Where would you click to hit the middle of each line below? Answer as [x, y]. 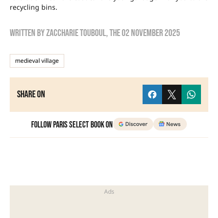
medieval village [37, 61]
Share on [31, 95]
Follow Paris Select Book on [72, 125]
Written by [28, 33]
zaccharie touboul [76, 33]
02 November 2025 [151, 33]
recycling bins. [34, 7]
